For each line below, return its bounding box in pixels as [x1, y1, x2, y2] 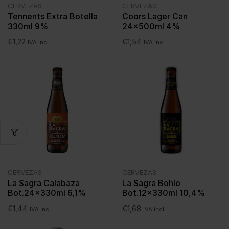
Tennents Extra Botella [8, 11, 98, 22]
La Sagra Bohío [122, 178, 180, 189]
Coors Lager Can [122, 11, 188, 22]
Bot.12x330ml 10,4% [122, 188, 205, 198]
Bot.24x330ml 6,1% [8, 188, 86, 198]
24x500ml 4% [122, 21, 180, 32]
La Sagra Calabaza [8, 178, 80, 189]
